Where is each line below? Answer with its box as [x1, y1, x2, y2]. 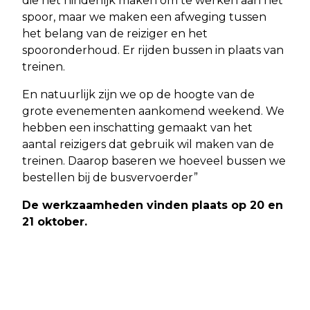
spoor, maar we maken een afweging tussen [22, 10, 266, 24]
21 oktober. [22, 215, 87, 228]
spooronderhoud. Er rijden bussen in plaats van [22, 43, 284, 57]
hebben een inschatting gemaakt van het [22, 120, 253, 134]
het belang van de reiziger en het [22, 26, 208, 40]
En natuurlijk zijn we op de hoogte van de [22, 87, 255, 101]
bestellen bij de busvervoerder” [22, 170, 198, 184]
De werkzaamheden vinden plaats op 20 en [22, 198, 283, 212]
